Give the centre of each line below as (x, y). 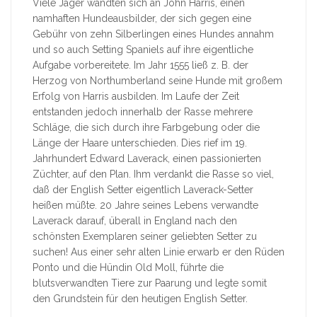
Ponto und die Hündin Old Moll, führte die (128, 268)
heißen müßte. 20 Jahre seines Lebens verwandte (145, 206)
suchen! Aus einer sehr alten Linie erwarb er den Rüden (158, 252)
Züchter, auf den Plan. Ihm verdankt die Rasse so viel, (153, 174)
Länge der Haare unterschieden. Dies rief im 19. (140, 143)
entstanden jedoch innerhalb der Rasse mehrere (143, 112)
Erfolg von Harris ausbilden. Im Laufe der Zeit (136, 97)
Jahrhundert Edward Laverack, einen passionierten (147, 159)
